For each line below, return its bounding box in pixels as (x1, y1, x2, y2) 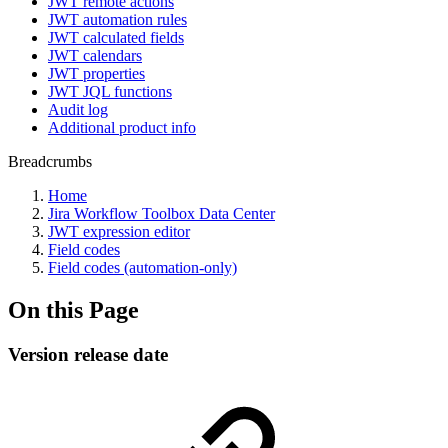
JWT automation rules (48, 11, 187, 28)
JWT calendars (48, 47, 142, 64)
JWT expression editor (48, 223, 190, 240)
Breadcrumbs (8, 153, 92, 170)
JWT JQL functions (48, 83, 172, 100)
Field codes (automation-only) (48, 259, 237, 276)
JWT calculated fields (48, 29, 184, 46)
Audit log (48, 101, 108, 118)
